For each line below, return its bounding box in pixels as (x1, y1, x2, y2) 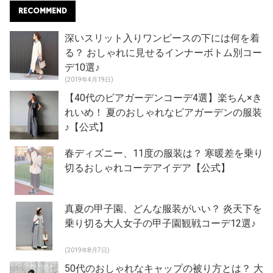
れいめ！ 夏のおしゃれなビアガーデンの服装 (65, 107, 262, 119)
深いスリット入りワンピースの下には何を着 (65, 32, 260, 44)
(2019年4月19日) (65, 76, 113, 83)
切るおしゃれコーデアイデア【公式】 (65, 162, 230, 174)
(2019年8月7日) (65, 247, 110, 254)
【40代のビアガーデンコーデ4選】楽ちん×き (65, 92, 262, 104)
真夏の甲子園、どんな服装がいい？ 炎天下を (65, 203, 262, 215)
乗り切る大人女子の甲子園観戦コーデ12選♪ (65, 218, 256, 230)
